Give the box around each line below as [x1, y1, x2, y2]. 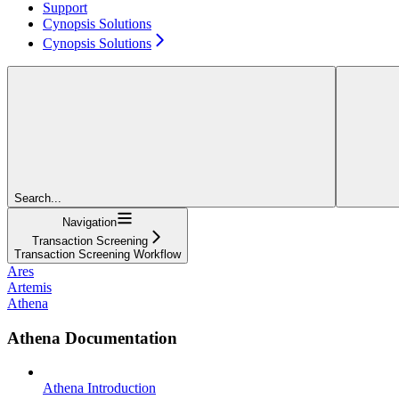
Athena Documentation [7, 328, 177, 347]
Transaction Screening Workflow [14, 247, 181, 261]
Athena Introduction [43, 380, 156, 396]
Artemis [7, 279, 52, 295]
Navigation [62, 215, 117, 229]
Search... [14, 191, 61, 205]
